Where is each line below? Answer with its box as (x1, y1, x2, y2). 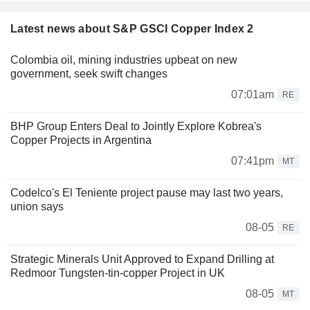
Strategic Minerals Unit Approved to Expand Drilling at (10, 253, 274, 266)
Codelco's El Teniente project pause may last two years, (10, 187, 283, 199)
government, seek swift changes (10, 68, 170, 80)
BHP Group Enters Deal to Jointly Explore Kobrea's (10, 120, 262, 133)
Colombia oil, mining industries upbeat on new (10, 54, 237, 66)
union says (10, 201, 64, 213)
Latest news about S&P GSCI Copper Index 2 (10, 23, 254, 35)
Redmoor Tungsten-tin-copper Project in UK (10, 267, 225, 280)
